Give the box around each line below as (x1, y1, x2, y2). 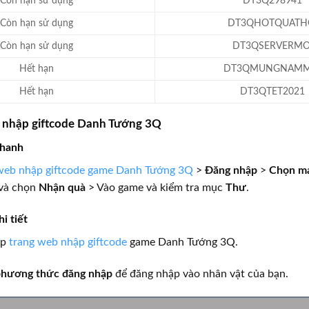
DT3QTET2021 (240, 86, 306, 97)
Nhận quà (39, 181, 86, 193)
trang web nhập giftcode (9, 236, 127, 248)
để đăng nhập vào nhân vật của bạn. (112, 268, 288, 279)
